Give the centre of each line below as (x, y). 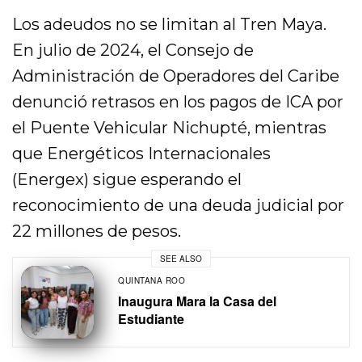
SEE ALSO (181, 258)
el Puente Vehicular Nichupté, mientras (170, 128)
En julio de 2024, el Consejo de (133, 51)
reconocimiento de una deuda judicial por (179, 206)
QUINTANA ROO (152, 281)
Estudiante (151, 319)
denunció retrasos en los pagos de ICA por (178, 102)
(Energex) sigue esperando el (127, 180)
